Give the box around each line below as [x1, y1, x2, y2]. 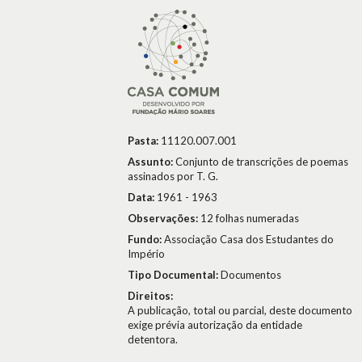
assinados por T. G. [128, 170, 218, 183]
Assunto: [128, 155, 175, 168]
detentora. [128, 333, 178, 346]
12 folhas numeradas [200, 212, 299, 225]
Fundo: [128, 233, 164, 246]
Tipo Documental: [128, 268, 221, 281]
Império [128, 247, 165, 260]
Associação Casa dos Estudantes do [164, 233, 334, 246]
